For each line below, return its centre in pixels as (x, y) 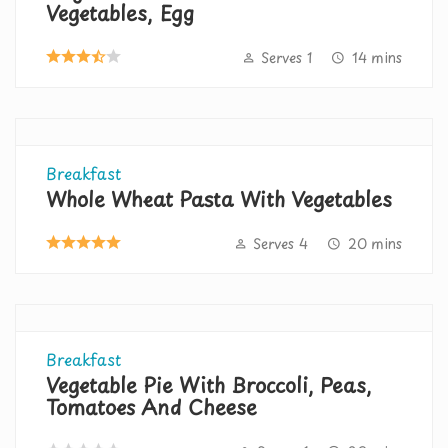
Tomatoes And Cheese (151, 406)
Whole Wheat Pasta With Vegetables (219, 198)
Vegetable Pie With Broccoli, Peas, (209, 384)
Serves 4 (280, 243)
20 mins (375, 243)
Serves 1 (286, 57)
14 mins (377, 57)
